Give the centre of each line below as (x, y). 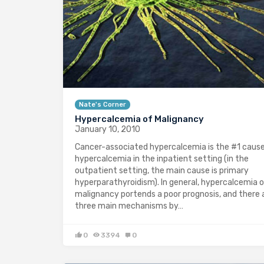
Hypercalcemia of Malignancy (139, 119)
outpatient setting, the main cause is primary (162, 171)
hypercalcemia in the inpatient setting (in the (162, 159)
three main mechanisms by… (129, 206)
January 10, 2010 (108, 130)
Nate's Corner (103, 105)
